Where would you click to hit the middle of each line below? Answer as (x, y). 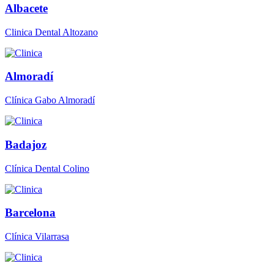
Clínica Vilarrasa (37, 237)
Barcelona (30, 213)
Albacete (26, 9)
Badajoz (26, 144)
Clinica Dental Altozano (51, 32)
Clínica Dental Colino (47, 168)
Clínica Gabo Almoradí (50, 100)
